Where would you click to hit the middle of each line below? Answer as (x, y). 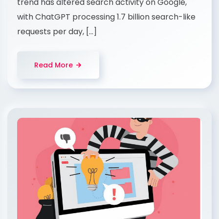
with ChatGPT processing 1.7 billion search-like (106, 17)
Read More (54, 65)
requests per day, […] (57, 31)
